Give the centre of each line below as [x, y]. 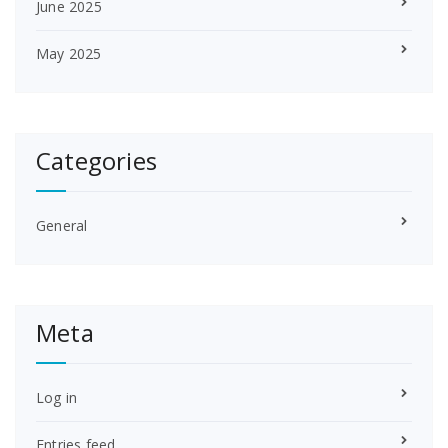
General [62, 225]
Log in [57, 397]
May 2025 [69, 53]
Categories [96, 160]
